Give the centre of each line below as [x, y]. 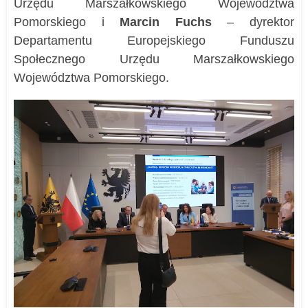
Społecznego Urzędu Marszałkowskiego [154, 59]
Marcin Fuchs [166, 22]
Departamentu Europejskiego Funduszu [154, 40]
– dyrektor [253, 22]
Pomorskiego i [67, 22]
